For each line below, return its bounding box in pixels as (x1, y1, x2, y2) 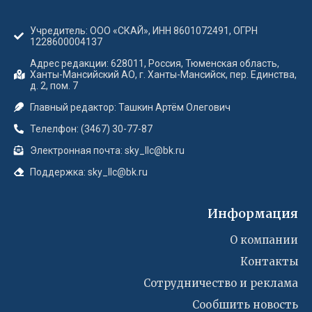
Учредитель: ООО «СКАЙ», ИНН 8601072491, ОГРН (29, 25, 258, 37)
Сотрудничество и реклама (143, 276, 298, 290)
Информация (208, 205, 298, 222)
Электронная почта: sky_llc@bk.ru (29, 145, 185, 157)
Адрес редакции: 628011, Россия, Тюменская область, (29, 58, 279, 70)
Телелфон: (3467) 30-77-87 (29, 123, 153, 135)
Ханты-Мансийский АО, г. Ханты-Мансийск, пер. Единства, (29, 69, 297, 81)
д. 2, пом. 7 (29, 80, 78, 92)
